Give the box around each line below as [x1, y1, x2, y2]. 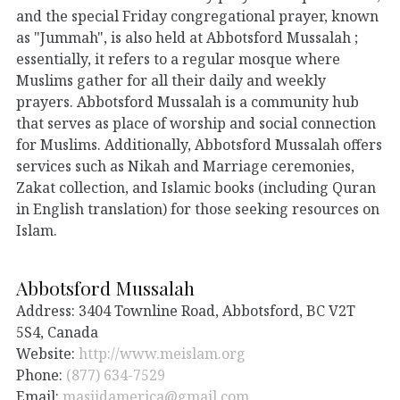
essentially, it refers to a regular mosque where [16, 48, 340, 69]
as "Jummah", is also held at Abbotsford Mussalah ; [16, 27, 358, 47]
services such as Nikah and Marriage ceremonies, [16, 155, 354, 176]
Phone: [16, 364, 66, 385]
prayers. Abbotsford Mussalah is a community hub [16, 91, 359, 112]
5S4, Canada [16, 321, 98, 342]
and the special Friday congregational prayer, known [16, 5, 379, 26]
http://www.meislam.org [79, 343, 246, 363]
